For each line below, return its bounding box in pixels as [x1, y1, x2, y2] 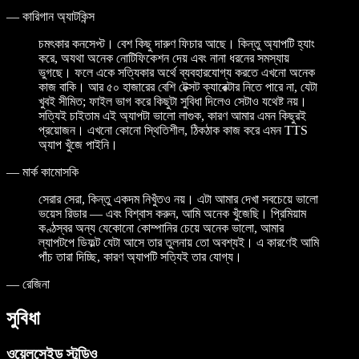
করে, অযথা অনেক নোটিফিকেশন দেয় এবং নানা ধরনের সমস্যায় [38, 50, 289, 65]
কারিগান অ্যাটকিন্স [22, 9, 95, 23]
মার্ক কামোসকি [22, 164, 79, 179]
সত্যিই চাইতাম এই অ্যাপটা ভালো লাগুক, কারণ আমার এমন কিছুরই [38, 108, 306, 123]
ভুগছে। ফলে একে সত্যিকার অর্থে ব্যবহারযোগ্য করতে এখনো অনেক [38, 65, 315, 79]
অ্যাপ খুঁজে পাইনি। [38, 137, 118, 151]
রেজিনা [22, 276, 50, 291]
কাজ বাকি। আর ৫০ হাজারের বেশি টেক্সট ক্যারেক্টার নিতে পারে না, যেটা [38, 79, 317, 94]
